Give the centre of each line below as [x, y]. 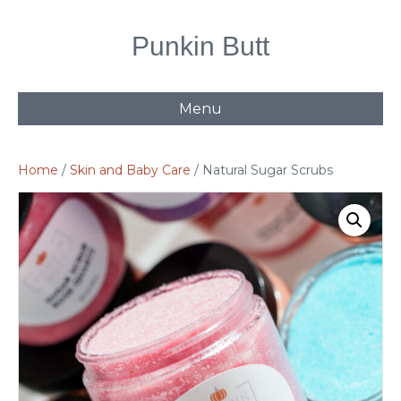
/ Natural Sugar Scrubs [262, 170]
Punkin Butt [200, 46]
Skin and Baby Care [130, 170]
